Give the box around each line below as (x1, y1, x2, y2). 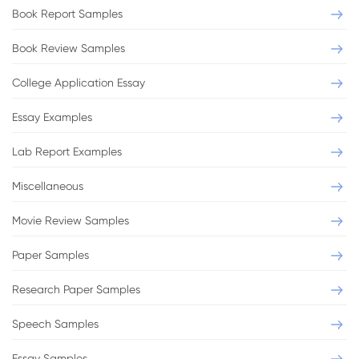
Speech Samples (12, 317, 99, 330)
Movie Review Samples (12, 214, 129, 227)
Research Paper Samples (12, 283, 140, 296)
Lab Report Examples (12, 145, 122, 158)
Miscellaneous (12, 179, 83, 192)
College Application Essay (12, 76, 145, 89)
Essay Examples (12, 111, 92, 123)
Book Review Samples (12, 42, 125, 54)
